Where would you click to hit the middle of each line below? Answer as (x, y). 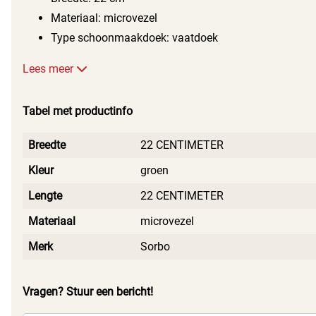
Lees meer (49, 69)
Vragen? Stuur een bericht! (88, 292)
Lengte (45, 196)
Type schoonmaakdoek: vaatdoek (134, 38)
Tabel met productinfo (78, 111)
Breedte (47, 145)
